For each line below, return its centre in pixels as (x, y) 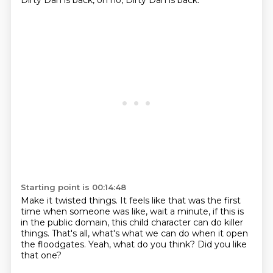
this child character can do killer (177, 222)
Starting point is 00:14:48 (73, 187)
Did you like (222, 244)
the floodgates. (54, 244)
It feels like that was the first (180, 200)
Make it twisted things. (70, 200)
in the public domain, (66, 222)
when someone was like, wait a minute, (128, 211)
